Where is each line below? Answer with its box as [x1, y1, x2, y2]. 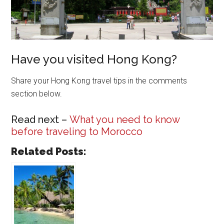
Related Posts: [11, 145, 87, 157]
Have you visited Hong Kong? [11, 51, 180, 66]
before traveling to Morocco [11, 125, 143, 137]
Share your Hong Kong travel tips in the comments [11, 75, 187, 85]
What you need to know [69, 113, 180, 125]
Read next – [11, 113, 70, 125]
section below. [11, 88, 62, 98]
